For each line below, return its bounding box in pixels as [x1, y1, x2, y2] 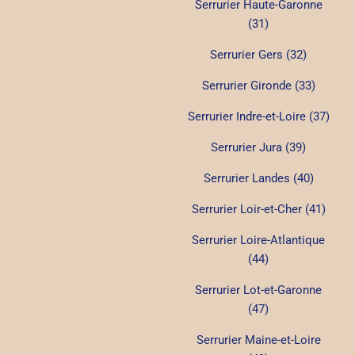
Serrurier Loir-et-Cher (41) [191, 201, 326, 216]
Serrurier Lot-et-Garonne [195, 282, 322, 297]
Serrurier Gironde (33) [201, 78, 315, 93]
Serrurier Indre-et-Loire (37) [187, 109, 330, 124]
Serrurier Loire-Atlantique [192, 232, 325, 247]
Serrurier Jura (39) [211, 139, 306, 155]
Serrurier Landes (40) [203, 170, 314, 185]
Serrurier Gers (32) [210, 47, 307, 62]
